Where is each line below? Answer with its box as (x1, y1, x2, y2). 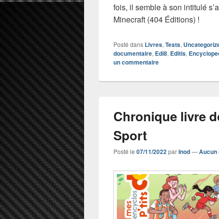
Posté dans (113, 40, 143, 48)
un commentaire (113, 57, 159, 66)
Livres (145, 40, 162, 49)
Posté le (113, 147, 136, 155)
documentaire (113, 48, 152, 58)
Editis (170, 48, 186, 58)
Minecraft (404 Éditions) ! (113, 13, 199, 25)
